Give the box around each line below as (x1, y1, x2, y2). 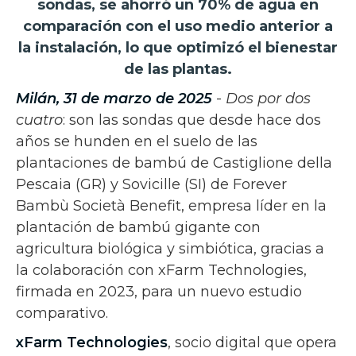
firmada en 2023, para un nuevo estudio (16, 282, 302, 300)
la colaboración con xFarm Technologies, (16, 261, 307, 279)
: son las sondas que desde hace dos (63, 110, 321, 129)
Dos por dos (226, 89, 311, 107)
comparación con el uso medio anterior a (23, 17, 333, 35)
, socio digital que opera (168, 333, 337, 351)
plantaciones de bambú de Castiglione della (16, 153, 332, 172)
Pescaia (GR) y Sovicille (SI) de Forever (16, 175, 287, 193)
